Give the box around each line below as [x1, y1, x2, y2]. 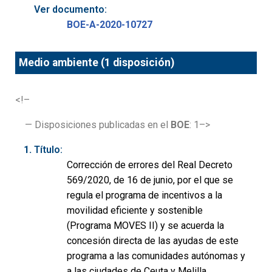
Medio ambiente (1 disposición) [19, 56, 175, 69]
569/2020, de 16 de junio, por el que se [67, 174, 233, 186]
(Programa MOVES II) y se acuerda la [67, 219, 224, 231]
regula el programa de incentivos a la [67, 189, 222, 201]
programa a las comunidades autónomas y [67, 250, 245, 262]
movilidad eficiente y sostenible [67, 204, 203, 216]
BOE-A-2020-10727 [67, 19, 152, 31]
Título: [34, 143, 63, 155]
